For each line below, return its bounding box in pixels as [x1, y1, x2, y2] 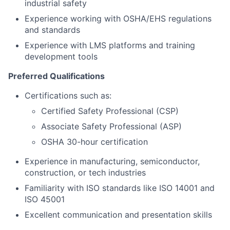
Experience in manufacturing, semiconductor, [25, 156, 200, 166]
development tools [25, 51, 98, 62]
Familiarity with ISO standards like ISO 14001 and [25, 183, 215, 193]
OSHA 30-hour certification [41, 137, 148, 147]
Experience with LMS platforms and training [25, 40, 195, 50]
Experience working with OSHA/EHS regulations [25, 13, 212, 24]
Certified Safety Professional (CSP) [41, 106, 179, 116]
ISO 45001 [25, 194, 65, 204]
